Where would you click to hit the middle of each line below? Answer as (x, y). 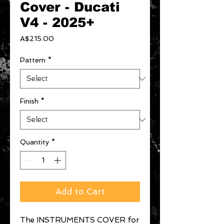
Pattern (33, 60)
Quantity (34, 142)
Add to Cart (80, 191)
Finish (29, 101)
